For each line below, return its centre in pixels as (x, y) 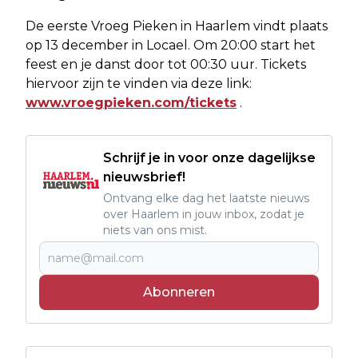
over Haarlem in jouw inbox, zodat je (204, 214)
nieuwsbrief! (144, 177)
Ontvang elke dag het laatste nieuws (206, 198)
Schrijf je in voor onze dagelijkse (209, 157)
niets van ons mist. (155, 230)
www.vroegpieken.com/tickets (131, 102)
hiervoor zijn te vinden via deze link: (139, 83)
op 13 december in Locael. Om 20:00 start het (171, 45)
